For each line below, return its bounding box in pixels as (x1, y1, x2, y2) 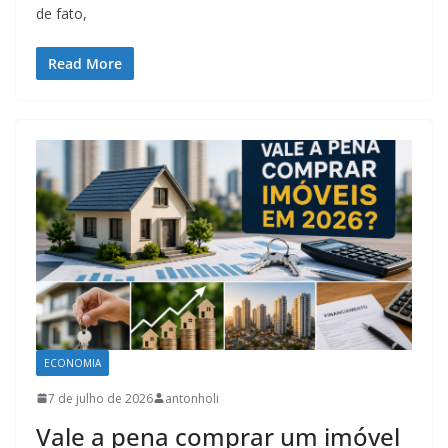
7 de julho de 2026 (48, 389, 153, 407)
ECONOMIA (44, 355, 101, 370)
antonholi (165, 389, 219, 407)
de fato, (36, 4, 87, 24)
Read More (48, 54, 122, 74)
